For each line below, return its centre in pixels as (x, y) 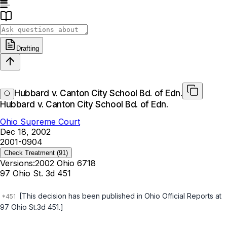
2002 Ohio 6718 (65, 163)
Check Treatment (29, 153)
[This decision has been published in (81, 196)
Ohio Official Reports (179, 196)
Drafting (28, 48)
